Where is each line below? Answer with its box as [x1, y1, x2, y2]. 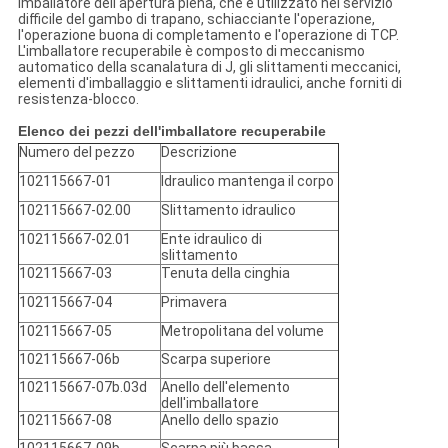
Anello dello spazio [160, 412, 279, 429]
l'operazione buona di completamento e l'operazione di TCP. [17, 27, 399, 44]
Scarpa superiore [160, 351, 271, 368]
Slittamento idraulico [160, 202, 296, 219]
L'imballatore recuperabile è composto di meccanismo [17, 43, 365, 60]
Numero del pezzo [18, 144, 135, 161]
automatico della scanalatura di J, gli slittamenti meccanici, [17, 59, 401, 76]
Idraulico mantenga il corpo [160, 173, 334, 190]
